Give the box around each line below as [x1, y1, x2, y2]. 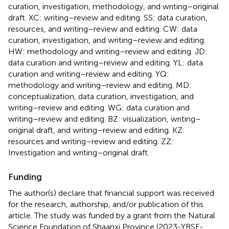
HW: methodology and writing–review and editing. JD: [8, 47, 208, 57]
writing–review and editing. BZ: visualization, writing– [8, 114, 201, 124]
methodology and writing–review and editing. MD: [8, 80, 192, 90]
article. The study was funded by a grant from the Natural [8, 211, 215, 221]
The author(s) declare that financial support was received [8, 188, 214, 198]
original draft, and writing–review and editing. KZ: [8, 125, 185, 135]
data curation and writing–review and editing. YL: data [8, 58, 203, 68]
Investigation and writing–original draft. [8, 148, 149, 158]
